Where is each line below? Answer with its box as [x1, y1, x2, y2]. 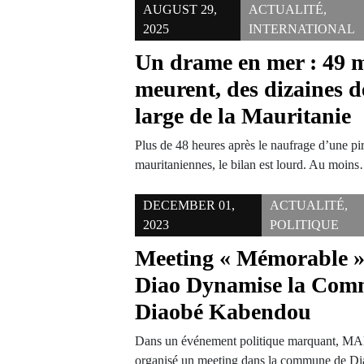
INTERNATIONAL [249, 22, 356, 37]
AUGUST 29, [143, 2, 218, 17]
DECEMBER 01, [143, 198, 236, 213]
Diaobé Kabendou [135, 299, 312, 325]
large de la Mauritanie [135, 103, 352, 129]
